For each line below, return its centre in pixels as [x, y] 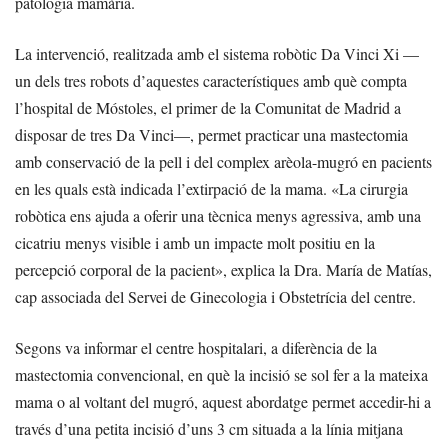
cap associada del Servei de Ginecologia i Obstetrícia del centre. [215, 297]
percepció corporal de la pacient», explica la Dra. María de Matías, [223, 270]
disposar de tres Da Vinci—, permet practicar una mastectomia [211, 135]
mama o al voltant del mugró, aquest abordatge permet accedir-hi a [223, 402]
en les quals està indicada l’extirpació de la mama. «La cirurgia [211, 189]
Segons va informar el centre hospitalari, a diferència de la [196, 348]
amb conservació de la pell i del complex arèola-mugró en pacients [223, 162]
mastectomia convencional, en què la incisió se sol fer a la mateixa [221, 375]
